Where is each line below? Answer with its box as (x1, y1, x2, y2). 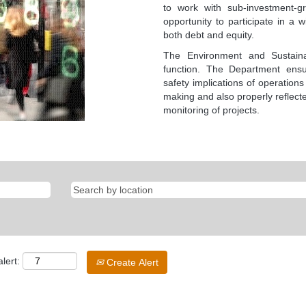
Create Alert (104, 256, 158, 268)
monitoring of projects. (163, 104, 260, 115)
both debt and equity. (163, 29, 254, 40)
